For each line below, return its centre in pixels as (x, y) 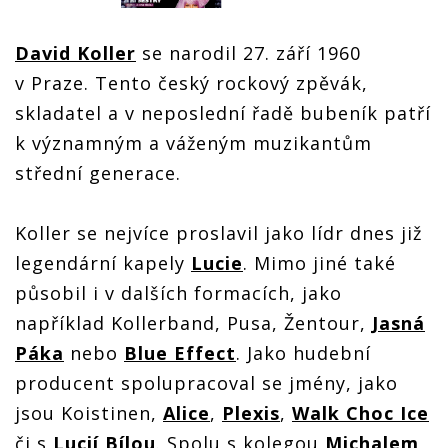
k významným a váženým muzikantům (193, 143)
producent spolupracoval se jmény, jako (206, 383)
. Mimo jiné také (319, 263)
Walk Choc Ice (360, 413)
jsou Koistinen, (89, 413)
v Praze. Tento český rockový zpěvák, (191, 83)
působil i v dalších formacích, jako (178, 293)
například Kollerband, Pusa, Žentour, (193, 323)
